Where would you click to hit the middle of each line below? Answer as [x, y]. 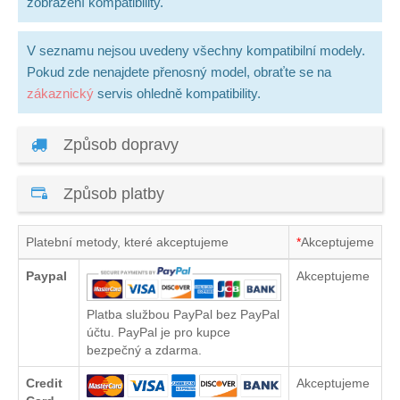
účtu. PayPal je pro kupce [158, 332]
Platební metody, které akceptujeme [127, 242]
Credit [44, 383]
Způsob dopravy [119, 144]
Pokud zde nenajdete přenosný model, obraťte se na [179, 71]
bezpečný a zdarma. [144, 350]
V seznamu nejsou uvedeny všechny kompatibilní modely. [196, 50]
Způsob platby [112, 193]
